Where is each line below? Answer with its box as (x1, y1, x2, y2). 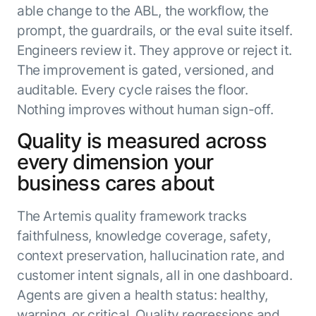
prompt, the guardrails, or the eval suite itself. (16, 21, 293, 39)
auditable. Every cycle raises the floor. (16, 80, 248, 98)
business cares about (16, 171, 215, 196)
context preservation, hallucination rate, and (16, 246, 285, 264)
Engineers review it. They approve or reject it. (16, 41, 292, 59)
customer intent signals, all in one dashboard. (16, 266, 293, 284)
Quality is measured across (16, 128, 267, 154)
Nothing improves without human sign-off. (16, 100, 274, 118)
